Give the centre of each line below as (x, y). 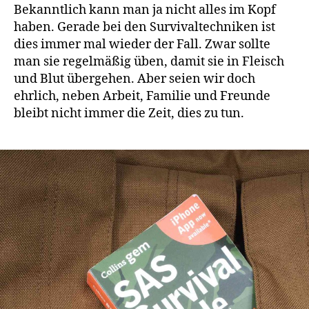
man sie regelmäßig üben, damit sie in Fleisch (149, 62)
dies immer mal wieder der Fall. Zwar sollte (142, 45)
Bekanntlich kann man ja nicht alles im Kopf (145, 10)
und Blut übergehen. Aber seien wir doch (134, 79)
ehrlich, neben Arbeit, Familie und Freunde (142, 97)
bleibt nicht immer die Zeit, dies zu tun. (129, 114)
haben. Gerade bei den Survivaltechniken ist (144, 28)
